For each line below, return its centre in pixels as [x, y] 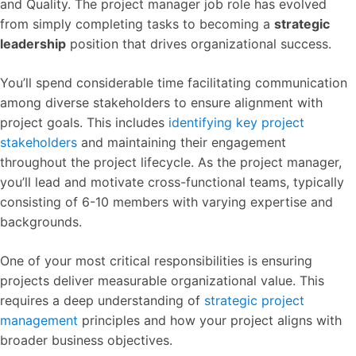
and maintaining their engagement [182, 143]
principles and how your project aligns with [210, 321]
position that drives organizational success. [199, 44]
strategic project [254, 301]
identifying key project [236, 123]
